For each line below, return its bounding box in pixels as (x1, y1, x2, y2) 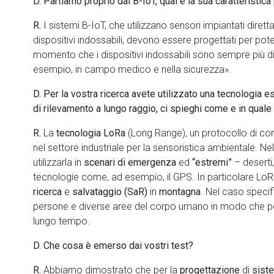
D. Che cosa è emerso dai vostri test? (33, 240, 193, 251)
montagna (157, 186, 201, 198)
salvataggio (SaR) (72, 186, 150, 198)
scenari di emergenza (84, 157, 179, 168)
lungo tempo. (33, 215, 90, 227)
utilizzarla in (33, 157, 84, 168)
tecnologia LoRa (56, 127, 125, 139)
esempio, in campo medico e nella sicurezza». (33, 64, 231, 75)
